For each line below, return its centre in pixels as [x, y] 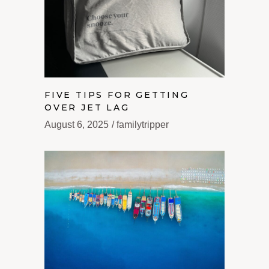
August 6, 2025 [77, 125]
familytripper [143, 125]
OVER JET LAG [87, 108]
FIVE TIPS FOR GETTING [117, 95]
